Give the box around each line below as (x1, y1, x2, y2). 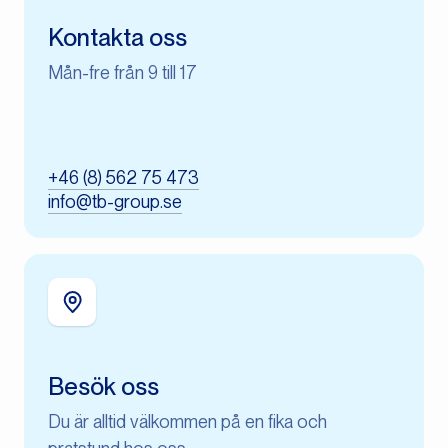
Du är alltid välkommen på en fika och (48, 411, 327, 432)
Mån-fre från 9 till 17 (48, 62, 197, 83)
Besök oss (48, 372, 159, 401)
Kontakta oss (48, 23, 187, 52)
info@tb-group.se (48, 191, 182, 212)
